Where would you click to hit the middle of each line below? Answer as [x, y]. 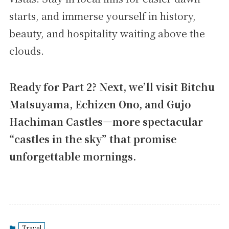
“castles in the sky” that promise [93, 139]
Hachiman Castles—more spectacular [106, 122]
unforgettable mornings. [72, 157]
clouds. [26, 50]
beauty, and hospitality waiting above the [107, 33]
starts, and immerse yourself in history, [102, 16]
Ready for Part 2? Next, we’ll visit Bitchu [112, 87]
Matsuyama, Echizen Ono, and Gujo [100, 105]
